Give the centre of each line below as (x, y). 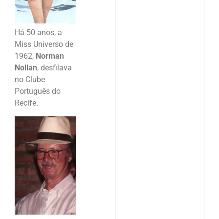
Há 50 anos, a (38, 33)
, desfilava (55, 68)
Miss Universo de (44, 44)
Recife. (26, 103)
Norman (50, 56)
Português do (38, 91)
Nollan (26, 68)
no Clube (30, 80)
